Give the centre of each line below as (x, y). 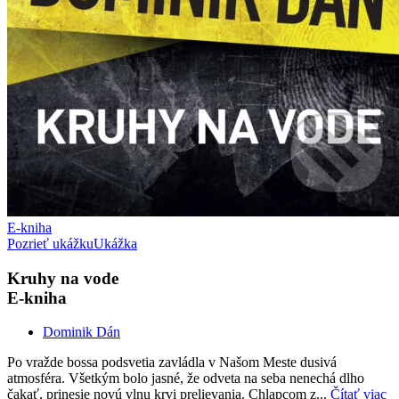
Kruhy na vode (63, 278)
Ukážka (115, 243)
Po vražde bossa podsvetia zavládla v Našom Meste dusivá (172, 362)
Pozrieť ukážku (50, 243)
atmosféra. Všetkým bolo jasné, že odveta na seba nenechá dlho (186, 379)
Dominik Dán (81, 332)
